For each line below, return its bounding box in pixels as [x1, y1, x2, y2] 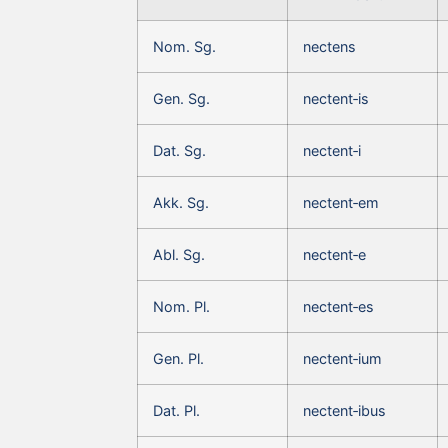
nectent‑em [303, 193, 379, 211]
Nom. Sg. [153, 37, 216, 55]
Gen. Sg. [153, 89, 210, 107]
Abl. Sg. [153, 245, 205, 263]
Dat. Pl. [153, 401, 200, 419]
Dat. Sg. [153, 141, 206, 159]
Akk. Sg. [153, 193, 209, 211]
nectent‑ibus [303, 401, 386, 419]
